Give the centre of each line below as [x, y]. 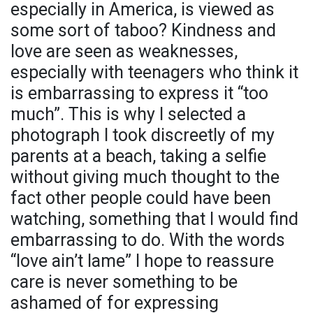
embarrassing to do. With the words [148, 240]
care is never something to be [124, 282]
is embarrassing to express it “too [139, 94]
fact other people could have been [141, 198]
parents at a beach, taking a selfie [138, 156]
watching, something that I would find [154, 219]
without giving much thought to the [145, 177]
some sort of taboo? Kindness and [143, 31]
